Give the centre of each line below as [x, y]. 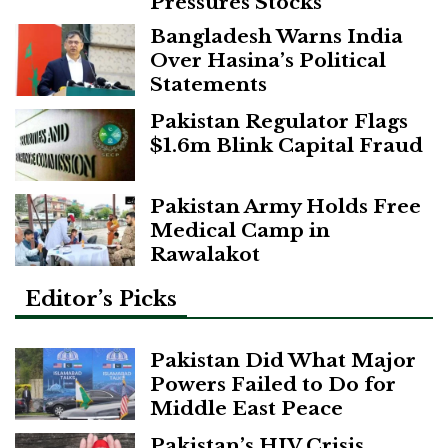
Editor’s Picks [101, 299]
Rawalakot [205, 254]
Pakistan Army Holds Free [285, 206]
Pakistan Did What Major [283, 359]
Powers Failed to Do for [273, 383]
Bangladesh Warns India [276, 36]
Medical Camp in [240, 230]
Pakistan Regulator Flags [279, 121]
